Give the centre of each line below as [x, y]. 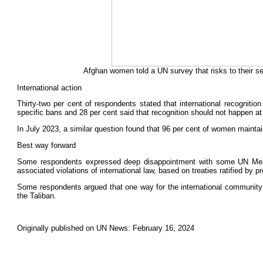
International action [49, 87]
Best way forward [46, 145]
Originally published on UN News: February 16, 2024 [106, 228]
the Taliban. [37, 195]
